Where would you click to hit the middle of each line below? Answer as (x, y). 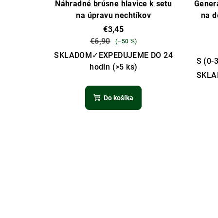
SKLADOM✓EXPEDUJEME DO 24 (114, 55)
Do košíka (119, 98)
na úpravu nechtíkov (114, 16)
